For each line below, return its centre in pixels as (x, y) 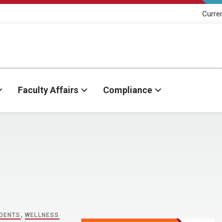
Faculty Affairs (48, 90)
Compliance (128, 90)
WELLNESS (42, 215)
